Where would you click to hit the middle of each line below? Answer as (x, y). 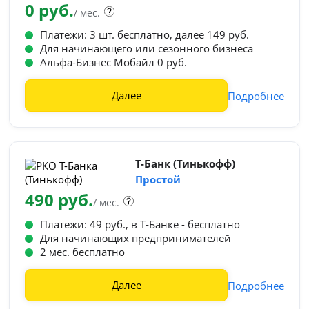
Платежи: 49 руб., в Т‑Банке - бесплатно (140, 224)
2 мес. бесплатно (83, 252)
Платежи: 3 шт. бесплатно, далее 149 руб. (145, 34)
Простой (158, 179)
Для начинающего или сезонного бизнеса (147, 48)
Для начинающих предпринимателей (136, 238)
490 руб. (59, 200)
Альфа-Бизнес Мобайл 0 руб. (114, 62)
